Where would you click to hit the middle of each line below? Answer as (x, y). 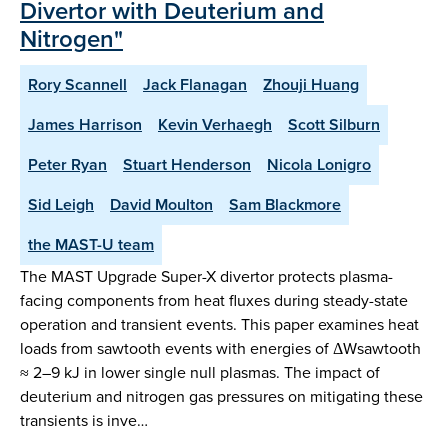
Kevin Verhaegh (215, 124)
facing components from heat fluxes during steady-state (214, 300)
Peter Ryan (67, 164)
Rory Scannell (77, 84)
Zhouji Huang (311, 84)
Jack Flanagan (195, 84)
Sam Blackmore (285, 204)
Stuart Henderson (187, 164)
